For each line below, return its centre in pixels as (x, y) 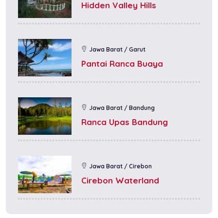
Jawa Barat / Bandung (122, 108)
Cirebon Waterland (120, 180)
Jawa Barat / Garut (117, 49)
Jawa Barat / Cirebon (120, 166)
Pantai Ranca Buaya (122, 63)
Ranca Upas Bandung (125, 122)
